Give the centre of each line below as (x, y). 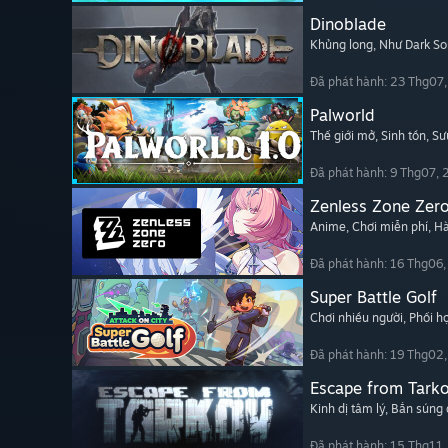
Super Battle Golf (373, 297)
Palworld (342, 115)
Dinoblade (348, 24)
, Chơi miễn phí (387, 227)
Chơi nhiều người (356, 318)
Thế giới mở (342, 136)
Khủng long (341, 45)
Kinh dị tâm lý (347, 409)
